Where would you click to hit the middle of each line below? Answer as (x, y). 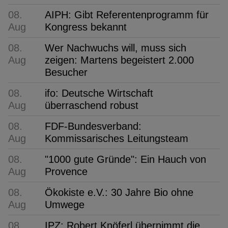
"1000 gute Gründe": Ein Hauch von (125, 159)
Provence (66, 171)
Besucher (66, 72)
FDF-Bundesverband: (93, 126)
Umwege (65, 204)
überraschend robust (92, 105)
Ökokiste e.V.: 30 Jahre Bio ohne (119, 192)
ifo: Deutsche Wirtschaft (99, 93)
